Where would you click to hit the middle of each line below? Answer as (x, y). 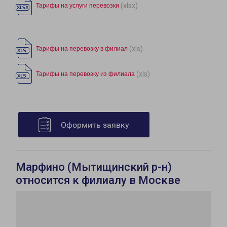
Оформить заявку (95, 125)
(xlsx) (129, 5)
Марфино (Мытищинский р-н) (94, 167)
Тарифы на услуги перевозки (78, 6)
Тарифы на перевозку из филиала (85, 74)
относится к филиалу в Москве (98, 180)
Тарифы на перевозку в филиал (82, 49)
